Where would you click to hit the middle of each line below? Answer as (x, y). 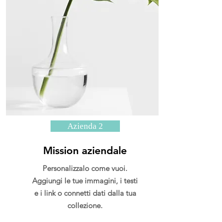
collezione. (85, 205)
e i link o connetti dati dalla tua (85, 193)
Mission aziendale (85, 150)
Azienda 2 (85, 126)
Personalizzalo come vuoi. (85, 168)
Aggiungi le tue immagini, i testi (85, 181)
